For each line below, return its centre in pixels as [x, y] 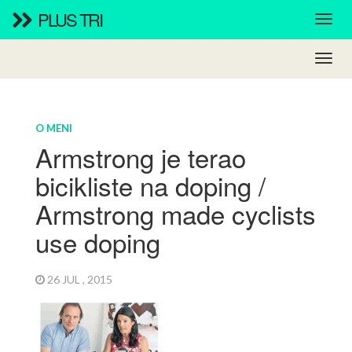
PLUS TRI [68, 19]
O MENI [53, 128]
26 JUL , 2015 [81, 280]
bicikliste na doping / [150, 185]
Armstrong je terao [140, 157]
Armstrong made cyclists [175, 214]
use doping [97, 242]
